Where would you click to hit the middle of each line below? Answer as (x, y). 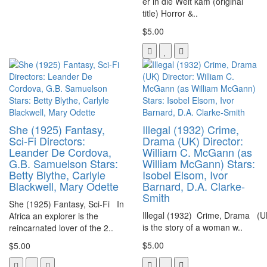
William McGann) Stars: (199, 163)
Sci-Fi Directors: (47, 140)
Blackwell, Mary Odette (64, 186)
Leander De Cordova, (60, 152)
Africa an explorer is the (54, 215)
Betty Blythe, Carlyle (57, 174)
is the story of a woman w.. (193, 227)
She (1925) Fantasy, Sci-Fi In (66, 204)
